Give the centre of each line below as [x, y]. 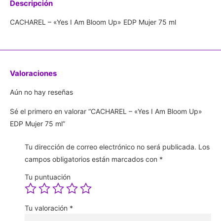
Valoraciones [33, 73]
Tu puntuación [48, 177]
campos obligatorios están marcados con [92, 159]
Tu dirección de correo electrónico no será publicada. [110, 147]
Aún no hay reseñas [41, 92]
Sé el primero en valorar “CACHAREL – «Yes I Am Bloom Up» [106, 111]
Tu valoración [47, 208]
